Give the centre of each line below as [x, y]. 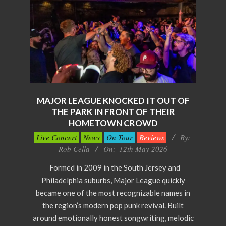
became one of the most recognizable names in [113, 192]
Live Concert [56, 137]
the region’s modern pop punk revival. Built [113, 205]
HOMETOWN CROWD [113, 123]
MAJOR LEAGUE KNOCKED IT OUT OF [113, 100]
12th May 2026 [143, 149]
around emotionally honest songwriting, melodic [113, 218]
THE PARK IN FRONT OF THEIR [113, 111]
